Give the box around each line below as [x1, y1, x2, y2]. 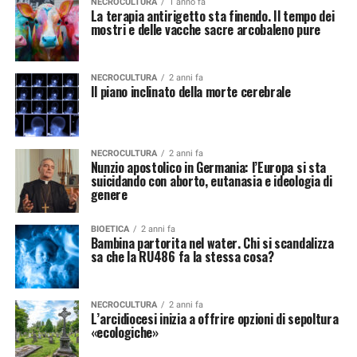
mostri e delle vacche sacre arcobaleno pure [90, 20, 320, 39]
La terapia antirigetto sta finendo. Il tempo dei [90, 6, 335, 25]
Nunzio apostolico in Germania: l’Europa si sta [90, 158, 326, 177]
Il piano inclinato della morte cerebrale [90, 82, 291, 101]
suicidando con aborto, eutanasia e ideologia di [90, 171, 332, 190]
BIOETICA [90, 224, 129, 234]
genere [90, 185, 127, 204]
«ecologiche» [90, 323, 159, 342]
